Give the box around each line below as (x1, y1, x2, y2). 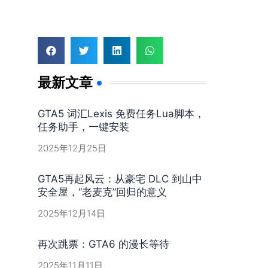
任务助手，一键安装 (37, 121, 129, 133)
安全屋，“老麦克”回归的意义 (37, 186, 167, 198)
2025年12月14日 (37, 208, 105, 219)
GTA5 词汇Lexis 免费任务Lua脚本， (37, 108, 205, 120)
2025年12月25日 (37, 142, 106, 154)
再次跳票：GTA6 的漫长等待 (37, 238, 169, 250)
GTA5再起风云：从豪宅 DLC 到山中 (37, 173, 202, 185)
